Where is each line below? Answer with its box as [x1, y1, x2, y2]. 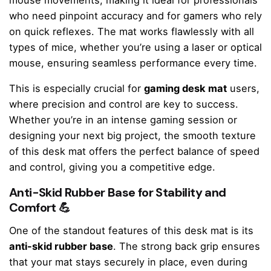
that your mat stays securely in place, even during [9, 255, 247, 268]
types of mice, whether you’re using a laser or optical [9, 41, 262, 54]
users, [227, 82, 260, 95]
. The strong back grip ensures [113, 240, 260, 252]
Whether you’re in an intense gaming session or [9, 114, 237, 126]
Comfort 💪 [9, 199, 71, 215]
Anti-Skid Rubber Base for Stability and [9, 184, 226, 200]
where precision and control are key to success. [9, 98, 238, 111]
